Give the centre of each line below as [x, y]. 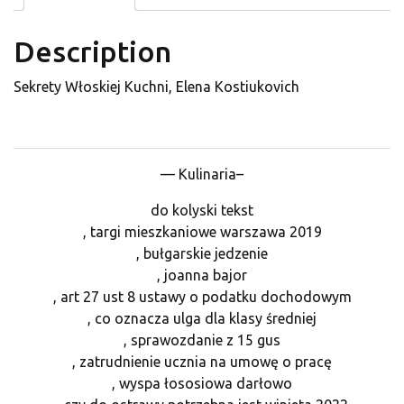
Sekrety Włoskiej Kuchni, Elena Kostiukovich [156, 87]
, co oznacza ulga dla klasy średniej [202, 319]
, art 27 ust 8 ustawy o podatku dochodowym [202, 297]
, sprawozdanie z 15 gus [202, 340]
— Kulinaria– [202, 174]
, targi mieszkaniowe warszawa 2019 [202, 232]
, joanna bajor [202, 275]
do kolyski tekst [202, 211]
